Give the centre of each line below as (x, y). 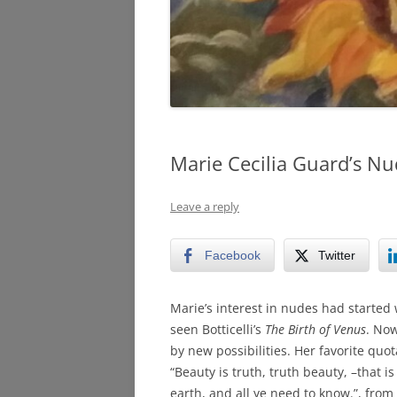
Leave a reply (205, 206)
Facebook (233, 255)
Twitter (337, 255)
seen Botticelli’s (218, 329)
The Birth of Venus (315, 329)
